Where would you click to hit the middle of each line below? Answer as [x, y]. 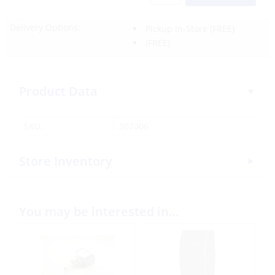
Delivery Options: [45, 27]
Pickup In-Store [176, 29]
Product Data [58, 91]
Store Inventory [66, 161]
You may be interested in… [99, 211]
